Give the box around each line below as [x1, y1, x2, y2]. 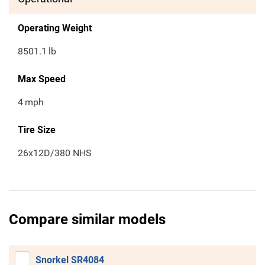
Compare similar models [9, 211, 166, 228]
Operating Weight [18, 22, 92, 34]
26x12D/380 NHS [18, 147, 92, 159]
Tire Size [18, 124, 56, 136]
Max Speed [18, 73, 66, 85]
